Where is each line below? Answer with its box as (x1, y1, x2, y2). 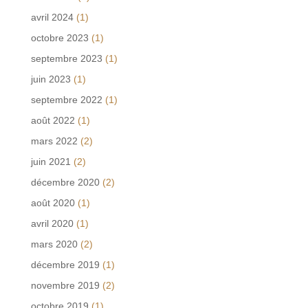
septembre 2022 (30, 93, 102, 105)
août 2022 (30, 114, 75, 126)
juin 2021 (30, 155, 71, 167)
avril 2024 (30, 11, 74, 23)
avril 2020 (30, 217, 74, 229)
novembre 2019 (30, 279, 100, 291)
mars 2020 (30, 238, 78, 250)
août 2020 (30, 197, 75, 208)
